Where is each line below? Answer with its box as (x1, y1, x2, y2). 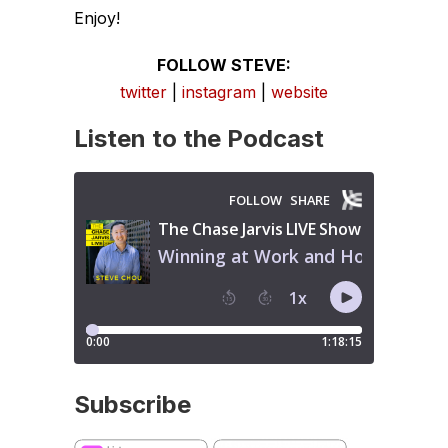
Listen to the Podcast (74, 124, 324, 153)
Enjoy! (74, 8, 120, 28)
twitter (120, 82, 167, 102)
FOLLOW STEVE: (157, 55, 291, 75)
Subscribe (74, 390, 191, 419)
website (271, 82, 328, 102)
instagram (182, 82, 256, 102)
